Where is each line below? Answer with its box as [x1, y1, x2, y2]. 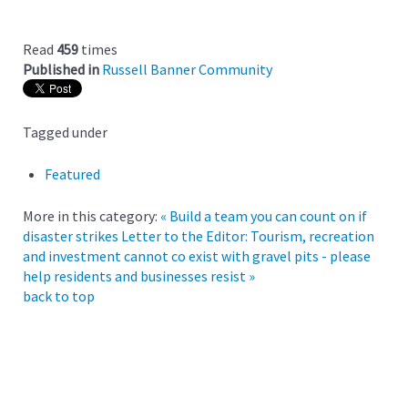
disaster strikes [23, 226, 118, 245]
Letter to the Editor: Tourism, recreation [121, 226, 374, 245]
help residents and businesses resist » [23, 266, 255, 285]
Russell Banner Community [102, 59, 272, 78]
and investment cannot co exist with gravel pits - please [23, 246, 371, 265]
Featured [45, 164, 100, 183]
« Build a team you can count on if [160, 206, 367, 225]
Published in [23, 59, 99, 78]
